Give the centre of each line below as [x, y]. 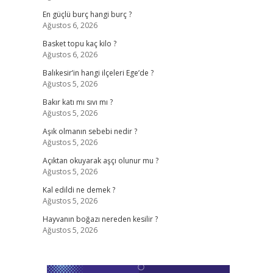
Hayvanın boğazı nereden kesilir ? [100, 219]
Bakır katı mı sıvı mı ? [77, 102]
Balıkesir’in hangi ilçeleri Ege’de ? [98, 73]
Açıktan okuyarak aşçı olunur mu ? [100, 161]
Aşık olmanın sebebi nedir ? [90, 131]
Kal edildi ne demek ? [79, 190]
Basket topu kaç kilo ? [79, 44]
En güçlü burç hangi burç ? [87, 14]
